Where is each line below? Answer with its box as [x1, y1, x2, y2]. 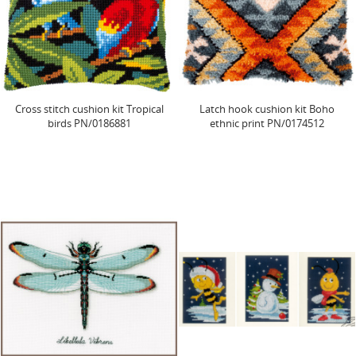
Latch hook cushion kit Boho [199, 101, 335, 116]
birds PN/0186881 [47, 115, 131, 130]
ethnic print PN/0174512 [210, 115, 324, 130]
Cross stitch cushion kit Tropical [14, 101, 164, 116]
